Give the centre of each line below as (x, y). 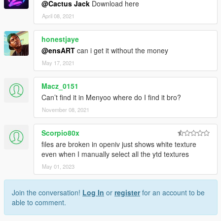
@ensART (58, 51)
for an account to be (172, 193)
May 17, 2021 (58, 63)
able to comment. (39, 203)
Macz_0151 (60, 86)
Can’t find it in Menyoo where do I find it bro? (111, 97)
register (127, 193)
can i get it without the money (122, 51)
